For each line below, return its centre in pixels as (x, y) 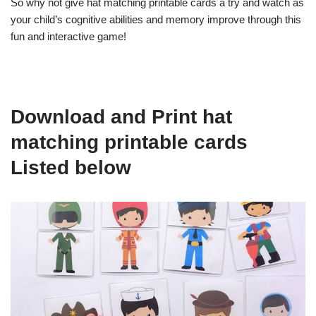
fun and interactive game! (68, 36)
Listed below (71, 167)
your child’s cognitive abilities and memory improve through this (156, 19)
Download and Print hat (121, 116)
